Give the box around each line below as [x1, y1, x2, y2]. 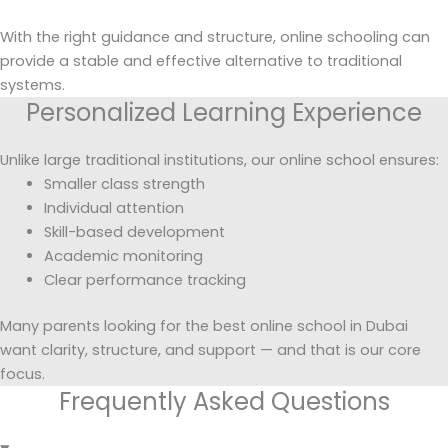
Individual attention [43, 198, 184, 219]
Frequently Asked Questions [58, 385, 390, 419]
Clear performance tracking [43, 270, 246, 291]
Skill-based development [43, 222, 225, 243]
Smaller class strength [43, 174, 205, 195]
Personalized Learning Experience [26, 96, 422, 130]
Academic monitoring [43, 246, 203, 267]
